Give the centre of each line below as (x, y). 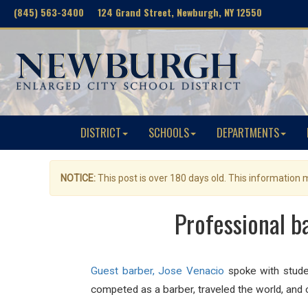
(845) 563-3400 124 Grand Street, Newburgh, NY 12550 (138, 12)
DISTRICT (101, 132)
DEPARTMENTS (248, 132)
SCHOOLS (169, 132)
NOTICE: (78, 178)
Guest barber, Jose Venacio (157, 271)
